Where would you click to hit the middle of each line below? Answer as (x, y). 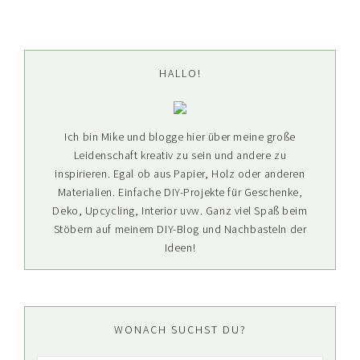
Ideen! (180, 248)
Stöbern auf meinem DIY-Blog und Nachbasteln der (180, 229)
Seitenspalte (103, 71)
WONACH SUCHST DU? (180, 330)
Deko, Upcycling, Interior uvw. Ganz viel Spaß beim (180, 211)
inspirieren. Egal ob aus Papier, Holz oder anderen (180, 174)
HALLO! (180, 74)
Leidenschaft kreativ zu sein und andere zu (180, 155)
